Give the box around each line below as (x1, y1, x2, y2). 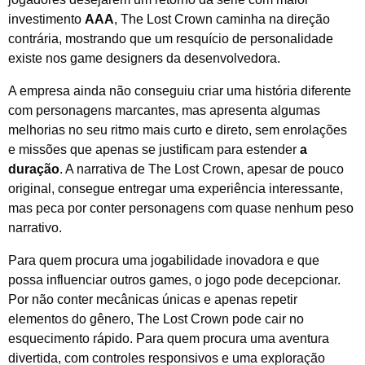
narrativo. (8, 220, 62, 235)
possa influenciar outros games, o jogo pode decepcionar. (8, 273, 341, 288)
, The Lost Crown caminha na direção (114, 11, 330, 26)
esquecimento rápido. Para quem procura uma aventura (8, 332, 329, 346)
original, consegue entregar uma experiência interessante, (8, 181, 343, 196)
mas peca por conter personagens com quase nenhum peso (8, 200, 354, 215)
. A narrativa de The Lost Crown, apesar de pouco (59, 161, 344, 176)
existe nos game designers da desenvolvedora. (8, 51, 280, 65)
